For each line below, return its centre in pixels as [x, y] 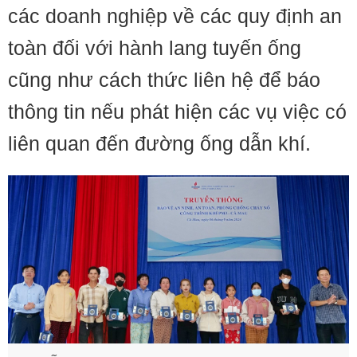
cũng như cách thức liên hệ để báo [164, 80]
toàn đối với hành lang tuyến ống [155, 48]
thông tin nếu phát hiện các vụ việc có [177, 112]
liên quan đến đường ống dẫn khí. [159, 143]
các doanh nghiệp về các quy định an [175, 16]
